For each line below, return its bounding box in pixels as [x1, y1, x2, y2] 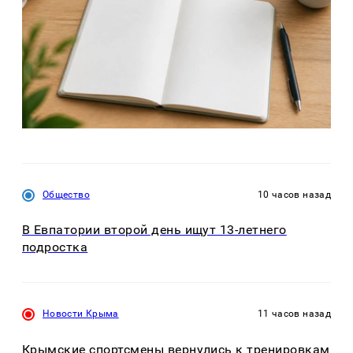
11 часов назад [257, 308, 331, 320]
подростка [22, 240, 88, 255]
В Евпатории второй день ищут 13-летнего [22, 222, 287, 238]
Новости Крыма [43, 308, 119, 320]
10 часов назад [257, 188, 331, 200]
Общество [43, 188, 90, 200]
